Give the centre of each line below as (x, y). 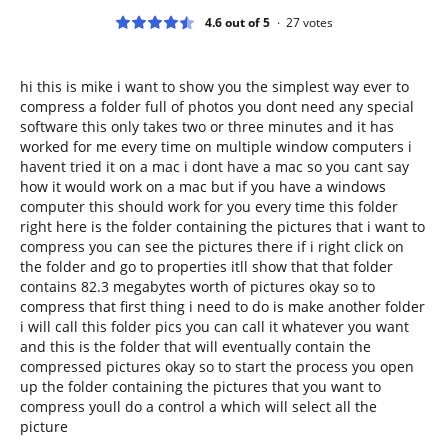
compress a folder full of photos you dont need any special (217, 106)
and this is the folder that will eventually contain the (195, 346)
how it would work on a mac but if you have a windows (203, 186)
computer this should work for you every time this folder (209, 206)
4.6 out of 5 (237, 22)
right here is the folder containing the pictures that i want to (222, 226)
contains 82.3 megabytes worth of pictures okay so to (197, 286)
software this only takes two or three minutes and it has (207, 126)
